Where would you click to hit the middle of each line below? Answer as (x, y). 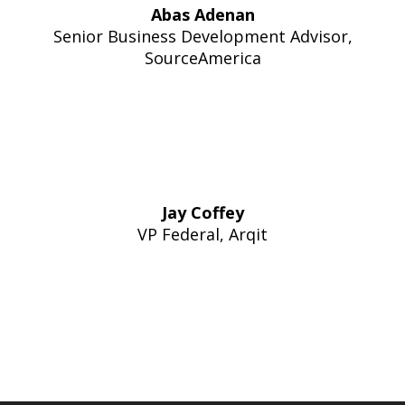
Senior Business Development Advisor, (202, 37)
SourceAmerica (202, 58)
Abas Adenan (202, 15)
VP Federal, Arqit (202, 235)
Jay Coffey (202, 213)
